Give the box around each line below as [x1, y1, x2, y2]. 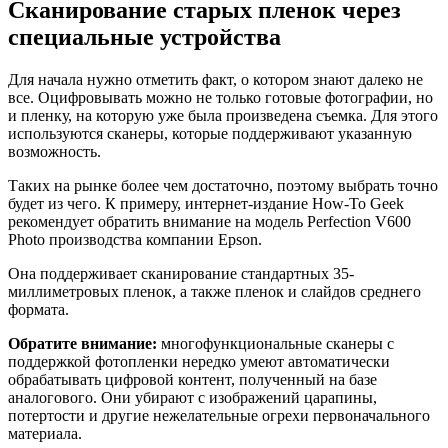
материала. [8, 424, 82, 442]
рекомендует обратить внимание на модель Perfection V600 [8, 212, 411, 230]
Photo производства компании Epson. [8, 230, 262, 248]
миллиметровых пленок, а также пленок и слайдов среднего [8, 282, 421, 300]
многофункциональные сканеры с [157, 334, 394, 352]
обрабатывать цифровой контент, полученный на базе [8, 370, 377, 388]
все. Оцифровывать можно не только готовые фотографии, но [8, 88, 433, 106]
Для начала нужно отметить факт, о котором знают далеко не [8, 70, 423, 88]
